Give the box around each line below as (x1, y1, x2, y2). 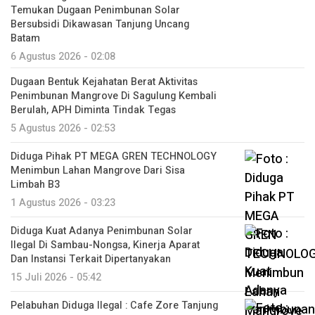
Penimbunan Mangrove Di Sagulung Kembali (11, 89, 217, 104)
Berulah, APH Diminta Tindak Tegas (11, 103, 176, 118)
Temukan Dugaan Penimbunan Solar (11, 3, 180, 18)
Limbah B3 (11, 177, 60, 193)
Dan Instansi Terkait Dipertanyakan (11, 252, 171, 267)
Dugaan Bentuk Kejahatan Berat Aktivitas (11, 75, 198, 90)
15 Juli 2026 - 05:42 (11, 270, 101, 285)
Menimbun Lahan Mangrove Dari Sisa (11, 163, 185, 179)
